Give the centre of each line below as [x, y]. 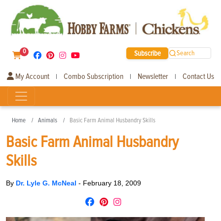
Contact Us [198, 76]
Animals [48, 120]
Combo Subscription [93, 76]
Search [186, 53]
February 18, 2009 [112, 183]
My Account [32, 76]
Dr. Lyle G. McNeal [47, 183]
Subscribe [147, 53]
